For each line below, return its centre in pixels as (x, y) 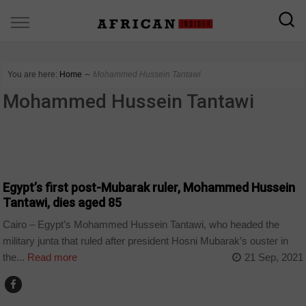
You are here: (33, 74)
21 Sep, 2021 (274, 258)
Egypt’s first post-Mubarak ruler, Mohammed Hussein (149, 187)
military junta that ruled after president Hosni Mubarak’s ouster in (146, 241)
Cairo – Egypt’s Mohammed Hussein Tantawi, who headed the (141, 225)
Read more (51, 258)
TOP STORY (32, 157)
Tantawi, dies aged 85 (62, 202)
